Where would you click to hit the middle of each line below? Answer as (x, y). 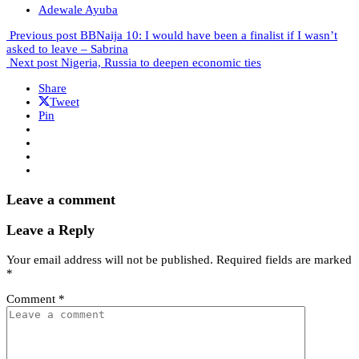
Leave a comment (61, 199)
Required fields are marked (284, 259)
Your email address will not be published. (110, 259)
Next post (34, 63)
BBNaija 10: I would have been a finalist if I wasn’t (209, 36)
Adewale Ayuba (78, 10)
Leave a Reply (50, 230)
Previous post (43, 36)
